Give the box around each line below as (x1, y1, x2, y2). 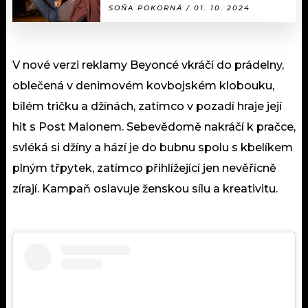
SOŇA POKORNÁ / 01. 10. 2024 (109, 3, 250, 12)
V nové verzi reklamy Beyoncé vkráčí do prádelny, (12, 58, 284, 71)
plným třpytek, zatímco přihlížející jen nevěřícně (12, 161, 276, 175)
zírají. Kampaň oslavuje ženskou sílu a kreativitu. (12, 181, 278, 195)
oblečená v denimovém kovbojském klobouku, (12, 78, 274, 92)
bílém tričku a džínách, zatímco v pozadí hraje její (12, 99, 282, 113)
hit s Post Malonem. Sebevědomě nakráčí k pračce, (12, 120, 296, 133)
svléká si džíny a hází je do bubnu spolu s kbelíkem (12, 140, 293, 154)
